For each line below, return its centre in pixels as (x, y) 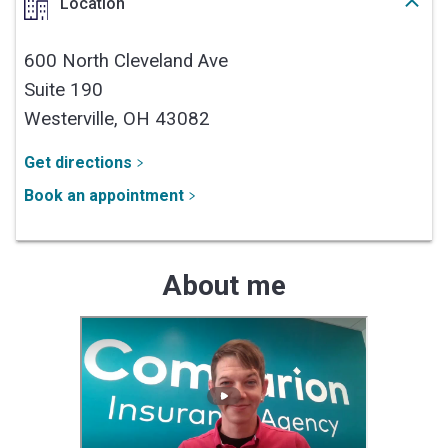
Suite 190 (63, 89)
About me (224, 285)
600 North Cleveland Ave (126, 60)
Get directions (78, 162)
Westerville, (73, 118)
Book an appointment (104, 195)
